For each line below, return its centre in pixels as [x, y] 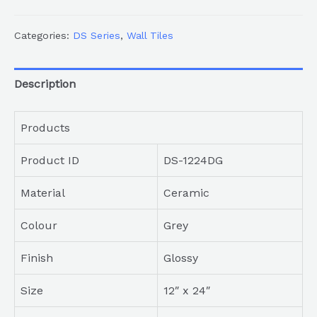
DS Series [97, 35]
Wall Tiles [150, 35]
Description [45, 83]
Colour [39, 225]
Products [45, 127]
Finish [37, 258]
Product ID [50, 160]
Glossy [181, 258]
